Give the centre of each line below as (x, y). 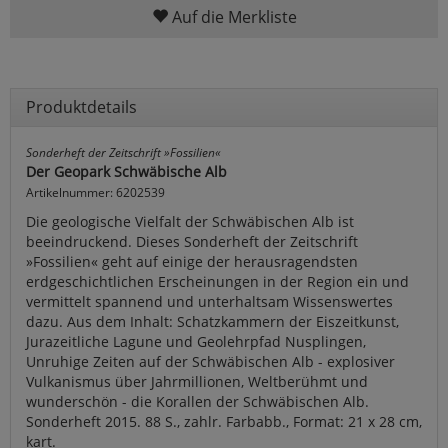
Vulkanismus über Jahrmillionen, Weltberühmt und (197, 381)
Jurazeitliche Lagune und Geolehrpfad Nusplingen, (196, 341)
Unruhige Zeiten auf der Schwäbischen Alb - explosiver (210, 361)
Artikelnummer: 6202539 (95, 191)
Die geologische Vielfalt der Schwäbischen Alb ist (190, 221)
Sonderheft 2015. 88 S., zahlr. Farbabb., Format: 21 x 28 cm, (224, 421)
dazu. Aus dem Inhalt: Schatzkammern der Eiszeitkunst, (212, 321)
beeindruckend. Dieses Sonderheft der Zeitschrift (192, 241)
